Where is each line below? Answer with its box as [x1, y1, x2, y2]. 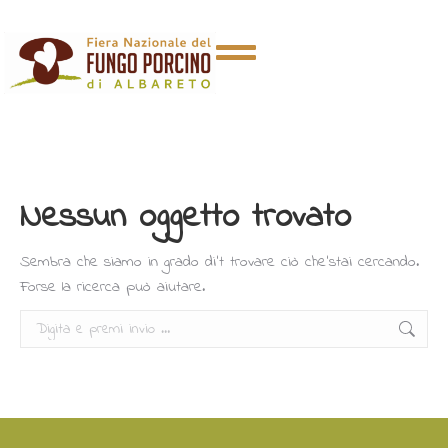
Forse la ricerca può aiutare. [20, 274, 205, 299]
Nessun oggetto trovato [20, 192, 351, 243]
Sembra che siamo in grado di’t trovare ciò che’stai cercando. [20, 249, 419, 274]
